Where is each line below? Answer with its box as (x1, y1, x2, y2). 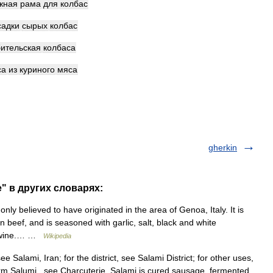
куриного (19, 65, 55, 74)
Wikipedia (43, 232, 71, 239)
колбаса (43, 43, 76, 52)
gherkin (208, 143, 237, 152)
